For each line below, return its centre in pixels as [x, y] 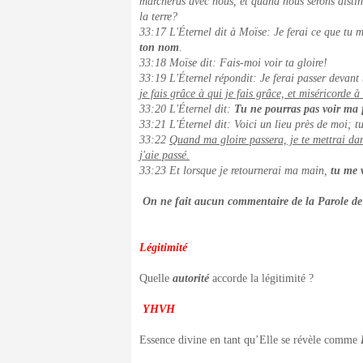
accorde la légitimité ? [261, 278]
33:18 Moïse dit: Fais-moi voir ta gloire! [233, 63]
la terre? [158, 17]
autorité [191, 278]
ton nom [159, 47]
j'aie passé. [164, 155]
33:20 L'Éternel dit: [187, 109]
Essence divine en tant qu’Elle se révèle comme [250, 340]
